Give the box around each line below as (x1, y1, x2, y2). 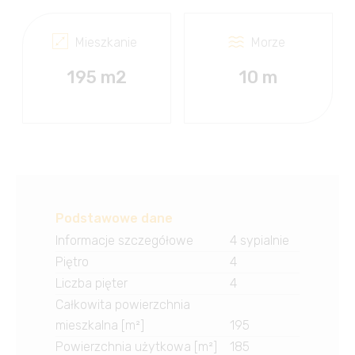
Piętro (55, 254, 89, 270)
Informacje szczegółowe (55, 233, 193, 249)
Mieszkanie (75, 35, 138, 51)
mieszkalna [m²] (55, 318, 144, 334)
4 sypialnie (229, 233, 289, 249)
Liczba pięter (55, 276, 128, 292)
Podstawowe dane (55, 211, 173, 227)
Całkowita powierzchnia (55, 297, 190, 313)
